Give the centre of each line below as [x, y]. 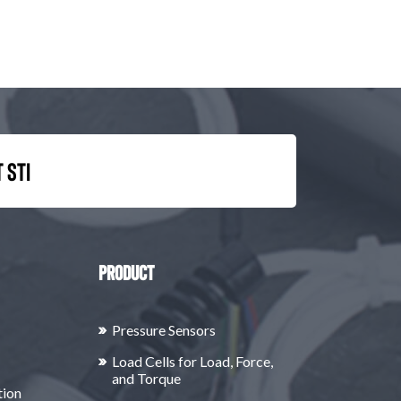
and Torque [147, 378]
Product [127, 272]
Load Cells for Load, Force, [193, 361]
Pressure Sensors [164, 330]
